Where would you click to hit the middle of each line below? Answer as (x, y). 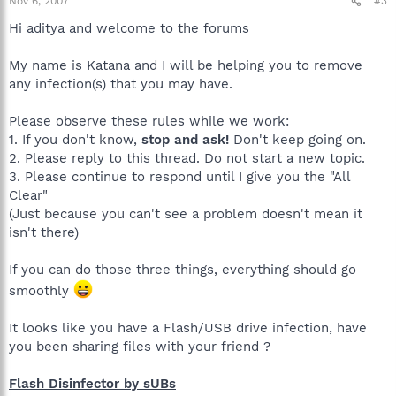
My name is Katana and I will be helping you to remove (186, 65)
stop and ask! (185, 140)
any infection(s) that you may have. (121, 84)
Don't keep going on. (297, 140)
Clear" (28, 195)
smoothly (41, 291)
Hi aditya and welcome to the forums (129, 28)
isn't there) (44, 232)
